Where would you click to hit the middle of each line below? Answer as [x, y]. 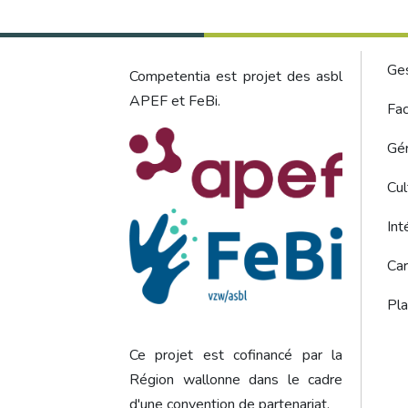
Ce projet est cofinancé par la [236, 355]
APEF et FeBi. [175, 101]
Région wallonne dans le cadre [236, 379]
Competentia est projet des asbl [236, 76]
